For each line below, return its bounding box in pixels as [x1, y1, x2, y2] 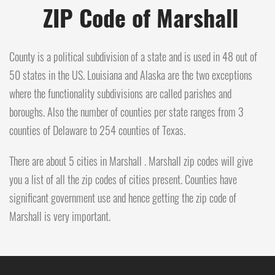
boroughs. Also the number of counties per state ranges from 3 [9, 103, 244, 120]
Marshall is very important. [9, 207, 110, 224]
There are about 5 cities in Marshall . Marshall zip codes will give [9, 152, 253, 169]
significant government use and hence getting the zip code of [9, 189, 236, 206]
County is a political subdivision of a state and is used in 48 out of [9, 48, 257, 64]
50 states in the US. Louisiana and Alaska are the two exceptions [9, 66, 252, 83]
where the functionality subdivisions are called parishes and [9, 85, 231, 101]
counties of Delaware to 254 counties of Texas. [9, 122, 185, 138]
